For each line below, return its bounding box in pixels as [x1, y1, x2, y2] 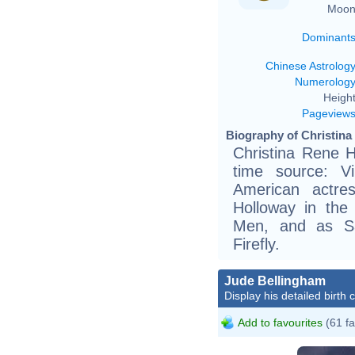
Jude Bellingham [224, 273, 326, 288]
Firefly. [233, 235, 280, 253]
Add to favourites [238, 315, 323, 329]
